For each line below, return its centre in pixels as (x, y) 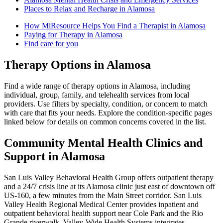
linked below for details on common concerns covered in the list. (105, 121)
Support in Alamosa (55, 156)
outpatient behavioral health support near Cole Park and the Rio (104, 213)
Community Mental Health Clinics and (103, 143)
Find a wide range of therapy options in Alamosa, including (97, 86)
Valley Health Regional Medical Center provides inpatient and (101, 204)
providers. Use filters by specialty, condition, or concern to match (106, 104)
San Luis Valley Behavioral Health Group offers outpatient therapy (109, 177)
